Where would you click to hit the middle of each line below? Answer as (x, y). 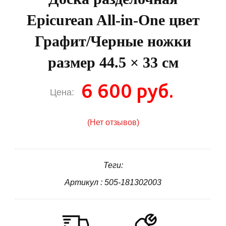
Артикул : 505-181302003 (113, 183)
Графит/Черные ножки (113, 41)
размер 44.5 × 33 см (113, 63)
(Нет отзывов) (113, 123)
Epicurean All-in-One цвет (113, 20)
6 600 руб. (127, 91)
